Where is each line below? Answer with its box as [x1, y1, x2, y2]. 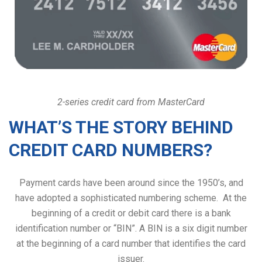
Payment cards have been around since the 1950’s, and [19, 177, 243, 188]
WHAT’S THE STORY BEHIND [9, 116, 233, 137]
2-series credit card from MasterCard [57, 96, 205, 108]
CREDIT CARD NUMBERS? [9, 139, 212, 160]
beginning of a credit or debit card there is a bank [31, 207, 231, 219]
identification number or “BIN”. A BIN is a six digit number [15, 222, 247, 234]
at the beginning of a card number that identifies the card [16, 237, 246, 249]
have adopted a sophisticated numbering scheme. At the [15, 192, 247, 204]
